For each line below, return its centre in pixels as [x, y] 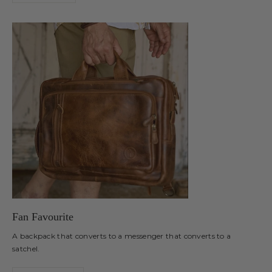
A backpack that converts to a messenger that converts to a [122, 236]
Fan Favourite [43, 217]
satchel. [26, 249]
